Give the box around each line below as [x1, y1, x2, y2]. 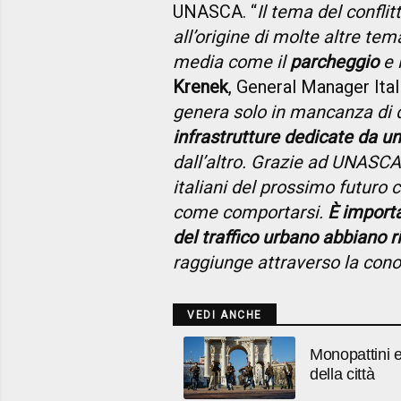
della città [310, 365, 375, 383]
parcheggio [290, 50, 379, 73]
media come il [173, 50, 290, 73]
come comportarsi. [173, 200, 328, 223]
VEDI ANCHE [187, 308, 262, 321]
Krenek [173, 75, 228, 98]
